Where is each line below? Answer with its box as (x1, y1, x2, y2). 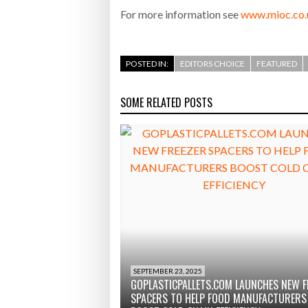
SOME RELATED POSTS (120, 93, 212, 111)
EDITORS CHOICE (180, 58, 245, 69)
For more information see (120, 8, 241, 21)
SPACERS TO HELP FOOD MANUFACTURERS (131, 289, 307, 307)
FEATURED (256, 58, 297, 69)
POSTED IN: (126, 58, 168, 69)
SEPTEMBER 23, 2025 (133, 266, 202, 275)
